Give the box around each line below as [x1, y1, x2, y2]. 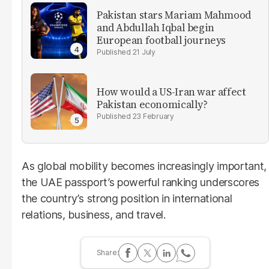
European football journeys [97, 32, 226, 47]
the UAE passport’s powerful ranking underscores [22, 176, 259, 189]
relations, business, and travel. [22, 208, 166, 222]
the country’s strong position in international [22, 192, 232, 205]
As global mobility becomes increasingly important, [22, 160, 267, 173]
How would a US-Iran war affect [97, 85, 246, 100]
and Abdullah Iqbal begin [97, 20, 214, 35]
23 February [132, 112, 174, 121]
